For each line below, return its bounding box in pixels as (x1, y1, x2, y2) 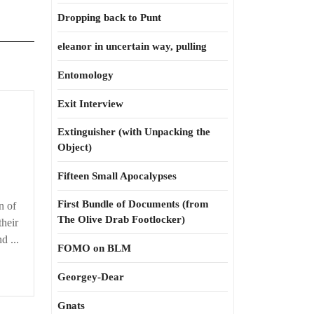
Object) (57, 142, 92, 153)
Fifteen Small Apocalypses (57, 170, 177, 182)
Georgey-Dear (57, 271, 124, 282)
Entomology (57, 69, 114, 81)
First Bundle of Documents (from (57, 198, 209, 210)
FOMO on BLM (57, 243, 131, 254)
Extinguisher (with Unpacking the (57, 126, 210, 137)
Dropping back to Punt (57, 12, 161, 23)
